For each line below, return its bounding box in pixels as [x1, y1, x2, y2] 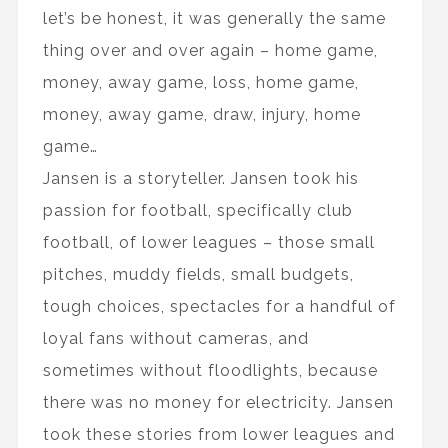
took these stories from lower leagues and [42, 425, 395, 445]
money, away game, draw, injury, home [42, 105, 361, 125]
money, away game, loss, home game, [42, 73, 359, 93]
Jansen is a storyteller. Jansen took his [42, 169, 359, 189]
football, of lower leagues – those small [42, 233, 375, 253]
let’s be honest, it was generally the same [42, 9, 386, 29]
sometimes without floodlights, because [42, 361, 378, 381]
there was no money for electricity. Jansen [42, 393, 394, 413]
